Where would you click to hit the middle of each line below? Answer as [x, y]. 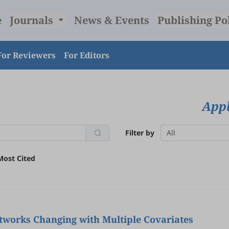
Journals [32, 20]
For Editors [87, 55]
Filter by [140, 133]
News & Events [111, 20]
